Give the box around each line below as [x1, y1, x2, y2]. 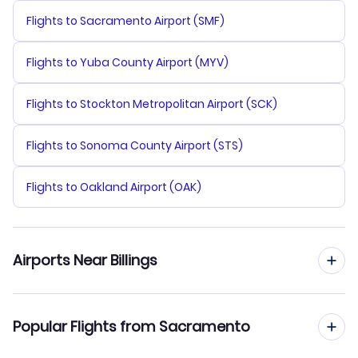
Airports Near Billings [13, 250, 157, 271]
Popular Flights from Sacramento [13, 316, 250, 337]
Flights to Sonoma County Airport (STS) [26, 137, 243, 154]
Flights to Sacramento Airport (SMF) [26, 13, 225, 30]
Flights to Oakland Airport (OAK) [26, 179, 201, 196]
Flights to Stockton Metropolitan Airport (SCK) [26, 96, 277, 113]
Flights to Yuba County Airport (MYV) [26, 54, 229, 71]
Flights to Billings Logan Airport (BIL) [26, 306, 220, 323]
